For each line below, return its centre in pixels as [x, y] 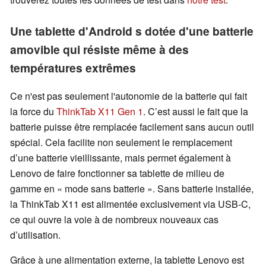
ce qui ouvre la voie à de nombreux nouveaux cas [114, 220]
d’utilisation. [35, 235]
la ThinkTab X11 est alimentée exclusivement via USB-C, [130, 204]
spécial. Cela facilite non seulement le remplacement [121, 142]
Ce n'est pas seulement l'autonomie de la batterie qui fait [129, 96]
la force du [33, 112]
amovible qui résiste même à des [99, 50]
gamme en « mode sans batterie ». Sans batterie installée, [132, 189]
